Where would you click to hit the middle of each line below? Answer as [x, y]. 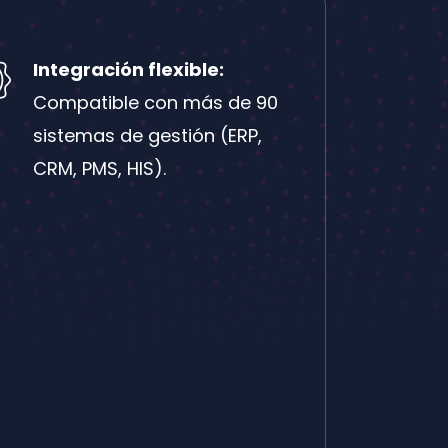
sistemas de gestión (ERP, [147, 135]
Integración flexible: [128, 69]
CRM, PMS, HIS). [99, 168]
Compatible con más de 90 [155, 102]
